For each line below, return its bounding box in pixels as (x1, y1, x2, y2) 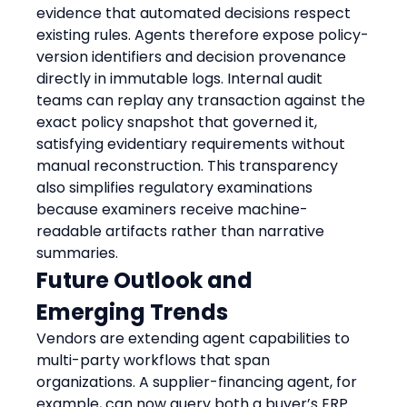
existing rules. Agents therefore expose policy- (36, 24, 370, 45)
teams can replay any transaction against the (36, 89, 370, 111)
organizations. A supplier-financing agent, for (36, 371, 362, 392)
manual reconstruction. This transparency (36, 154, 342, 176)
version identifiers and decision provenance (36, 45, 351, 67)
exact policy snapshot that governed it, (36, 111, 322, 133)
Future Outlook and (36, 264, 258, 295)
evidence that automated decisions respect (36, 2, 355, 24)
